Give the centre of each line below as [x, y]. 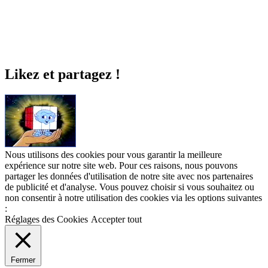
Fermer [23, 260]
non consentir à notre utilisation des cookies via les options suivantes [133, 198]
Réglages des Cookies [46, 220]
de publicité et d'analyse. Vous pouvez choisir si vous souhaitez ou [130, 187]
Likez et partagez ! [63, 74]
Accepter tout [116, 220]
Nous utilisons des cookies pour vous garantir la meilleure [113, 155]
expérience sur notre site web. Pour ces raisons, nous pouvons [121, 166]
